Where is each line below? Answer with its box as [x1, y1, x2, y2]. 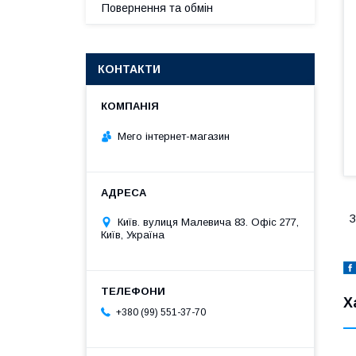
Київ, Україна [101, 228, 164, 241]
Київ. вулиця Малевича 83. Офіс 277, [118, 215, 299, 228]
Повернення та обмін [102, 2, 213, 14]
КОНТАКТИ [98, 63, 161, 75]
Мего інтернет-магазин [118, 130, 230, 142]
